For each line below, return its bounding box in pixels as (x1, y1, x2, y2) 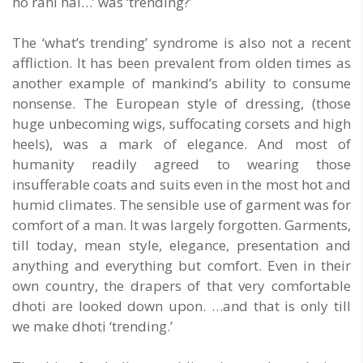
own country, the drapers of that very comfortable (12, 276, 351, 296)
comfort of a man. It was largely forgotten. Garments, (12, 216, 351, 235)
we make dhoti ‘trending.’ (12, 317, 173, 336)
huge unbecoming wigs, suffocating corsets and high (12, 114, 351, 134)
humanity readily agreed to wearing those (12, 155, 351, 174)
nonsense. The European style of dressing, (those (12, 94, 351, 113)
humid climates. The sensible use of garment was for (12, 195, 351, 215)
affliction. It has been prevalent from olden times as (12, 53, 351, 73)
